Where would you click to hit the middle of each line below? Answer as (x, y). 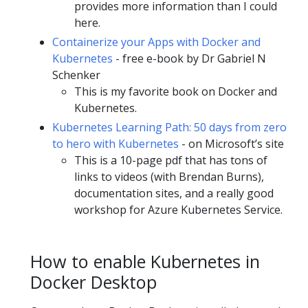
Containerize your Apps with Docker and (156, 42)
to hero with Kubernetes (115, 144)
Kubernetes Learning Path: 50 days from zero (169, 128)
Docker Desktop (93, 282)
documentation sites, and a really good (174, 194)
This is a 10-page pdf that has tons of (171, 161)
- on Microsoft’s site (231, 144)
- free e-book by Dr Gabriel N (189, 59)
